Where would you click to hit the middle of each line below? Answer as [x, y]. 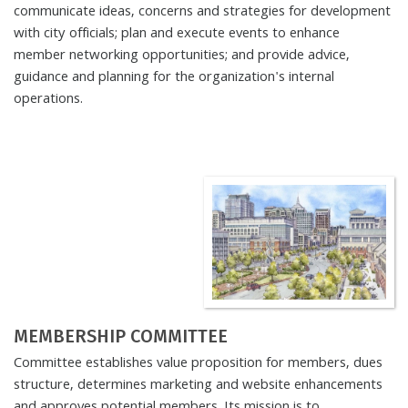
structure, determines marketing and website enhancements [198, 386]
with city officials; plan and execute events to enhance [177, 35]
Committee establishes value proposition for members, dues [198, 364]
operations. [48, 100]
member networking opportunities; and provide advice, [182, 56]
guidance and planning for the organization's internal [174, 78]
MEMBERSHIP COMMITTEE [121, 336]
